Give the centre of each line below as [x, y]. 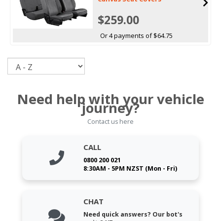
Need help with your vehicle [110, 99]
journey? [110, 108]
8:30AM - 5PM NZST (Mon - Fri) [130, 168]
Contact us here [110, 121]
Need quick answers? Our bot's [133, 214]
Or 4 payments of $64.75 [136, 35]
